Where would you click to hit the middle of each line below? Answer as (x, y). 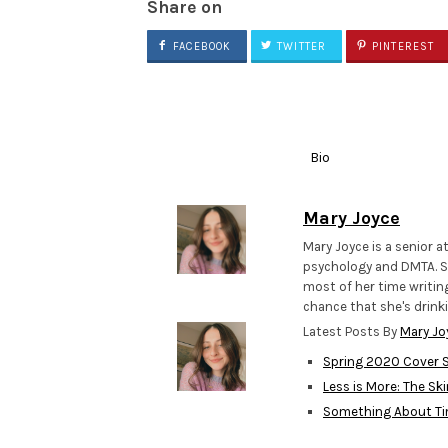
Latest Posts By (351, 332)
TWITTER (299, 47)
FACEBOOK (200, 47)
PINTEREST (401, 47)
